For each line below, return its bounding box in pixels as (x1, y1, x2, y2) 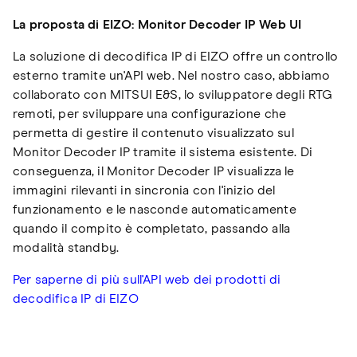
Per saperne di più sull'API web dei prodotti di (13, 273, 281, 286)
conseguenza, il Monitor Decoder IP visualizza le (13, 164, 295, 178)
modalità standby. (13, 241, 120, 254)
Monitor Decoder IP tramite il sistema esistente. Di (13, 145, 313, 159)
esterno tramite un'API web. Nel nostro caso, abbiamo (13, 69, 331, 82)
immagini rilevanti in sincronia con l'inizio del (13, 183, 276, 197)
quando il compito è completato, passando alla (13, 222, 291, 235)
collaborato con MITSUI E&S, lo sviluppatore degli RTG (13, 88, 333, 101)
